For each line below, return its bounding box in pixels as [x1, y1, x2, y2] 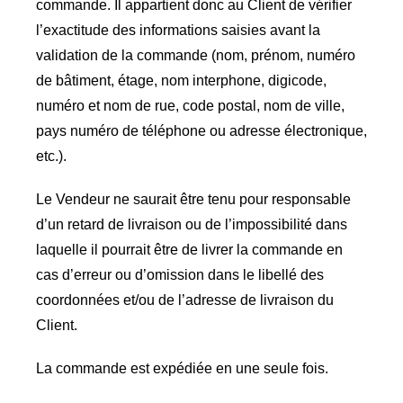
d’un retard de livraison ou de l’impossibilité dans [35, 217, 347, 232]
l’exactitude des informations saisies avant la [35, 22, 320, 38]
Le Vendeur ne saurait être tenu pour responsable [35, 192, 351, 207]
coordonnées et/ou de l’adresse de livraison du [35, 292, 334, 308]
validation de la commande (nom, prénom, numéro [35, 48, 355, 63]
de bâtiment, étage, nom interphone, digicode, [35, 73, 327, 88]
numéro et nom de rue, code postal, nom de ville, [35, 98, 345, 113]
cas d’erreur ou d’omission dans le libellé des [35, 267, 324, 282]
